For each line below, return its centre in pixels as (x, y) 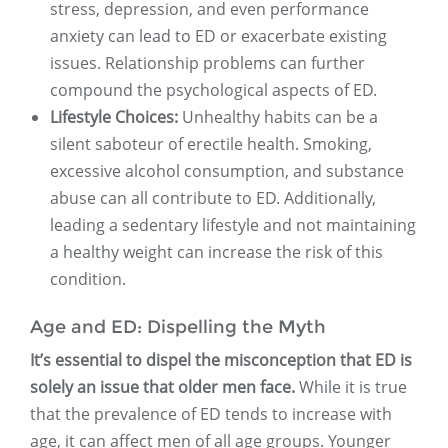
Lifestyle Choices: (114, 117)
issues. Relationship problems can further (207, 63)
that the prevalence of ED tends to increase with (211, 414)
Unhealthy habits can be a (278, 117)
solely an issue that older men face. (162, 387)
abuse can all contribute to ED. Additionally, (213, 198)
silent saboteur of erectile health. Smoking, (211, 144)
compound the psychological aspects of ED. (213, 90)
